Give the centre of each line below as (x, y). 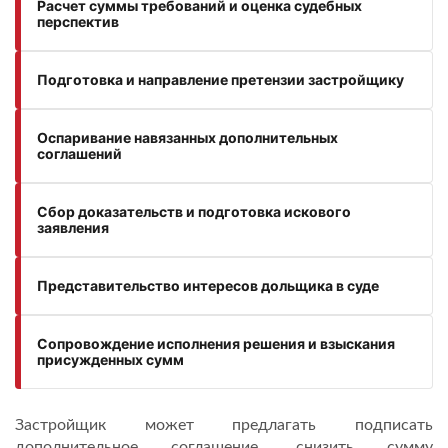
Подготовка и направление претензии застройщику (220, 79)
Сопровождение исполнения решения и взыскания (216, 343)
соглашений (79, 153)
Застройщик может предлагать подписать (224, 425)
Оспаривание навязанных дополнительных (187, 137)
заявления (73, 227)
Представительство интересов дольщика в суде (208, 285)
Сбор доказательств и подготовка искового (194, 211)
